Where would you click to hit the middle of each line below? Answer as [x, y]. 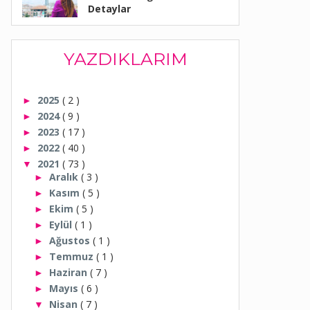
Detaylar [109, 9]
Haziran [69, 273]
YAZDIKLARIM [125, 59]
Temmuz [72, 257]
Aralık [65, 177]
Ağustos [71, 241]
